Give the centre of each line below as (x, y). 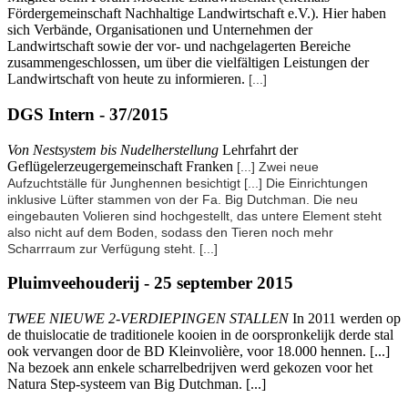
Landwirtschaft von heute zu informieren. (128, 79)
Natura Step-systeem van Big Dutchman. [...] (137, 384)
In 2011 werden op (345, 319)
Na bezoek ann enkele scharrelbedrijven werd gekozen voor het (190, 368)
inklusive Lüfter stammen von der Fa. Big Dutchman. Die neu (183, 199)
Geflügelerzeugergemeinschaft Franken (122, 166)
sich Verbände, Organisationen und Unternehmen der (160, 30)
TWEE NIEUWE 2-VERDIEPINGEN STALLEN (148, 319)
